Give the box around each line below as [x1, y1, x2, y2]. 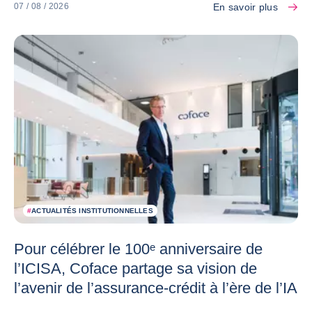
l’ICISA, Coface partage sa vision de [14, 260, 257, 278]
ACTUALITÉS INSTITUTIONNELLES [31, 207, 153, 215]
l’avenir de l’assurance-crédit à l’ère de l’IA [14, 279, 297, 297]
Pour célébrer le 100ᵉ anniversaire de [14, 240, 263, 258]
